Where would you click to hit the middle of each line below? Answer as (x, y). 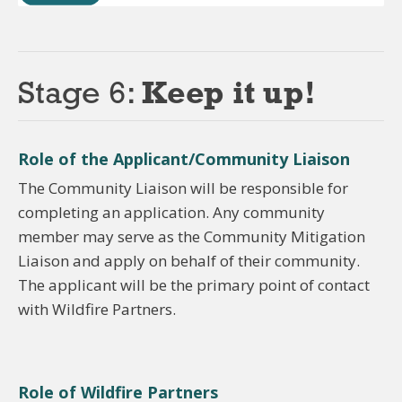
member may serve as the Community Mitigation (192, 236)
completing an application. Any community (171, 212)
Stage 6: (80, 95)
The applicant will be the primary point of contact (194, 284)
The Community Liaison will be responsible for (183, 188)
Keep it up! (229, 95)
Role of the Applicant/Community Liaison (184, 158)
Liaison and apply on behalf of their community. (189, 260)
